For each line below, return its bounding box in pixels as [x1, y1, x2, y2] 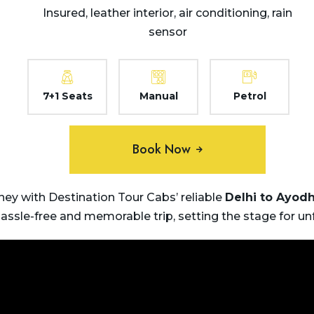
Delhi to [225, 191, 276, 204]
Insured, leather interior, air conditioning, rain [43, 6, 292, 20]
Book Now [132, 140, 191, 158]
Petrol [233, 90, 266, 102]
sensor [148, 25, 187, 39]
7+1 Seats [42, 90, 93, 102]
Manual [139, 90, 178, 102]
